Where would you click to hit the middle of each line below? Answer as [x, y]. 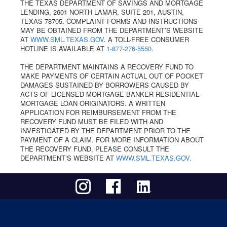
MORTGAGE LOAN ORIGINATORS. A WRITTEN [93, 103]
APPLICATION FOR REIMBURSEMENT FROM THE [98, 112]
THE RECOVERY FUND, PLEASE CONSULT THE [95, 149]
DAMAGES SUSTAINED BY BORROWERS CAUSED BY [105, 85]
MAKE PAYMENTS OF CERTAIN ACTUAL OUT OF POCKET [112, 76]
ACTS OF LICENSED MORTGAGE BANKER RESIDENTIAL [110, 94]
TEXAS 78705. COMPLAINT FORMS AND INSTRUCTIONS [109, 21]
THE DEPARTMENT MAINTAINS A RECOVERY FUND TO [107, 67]
